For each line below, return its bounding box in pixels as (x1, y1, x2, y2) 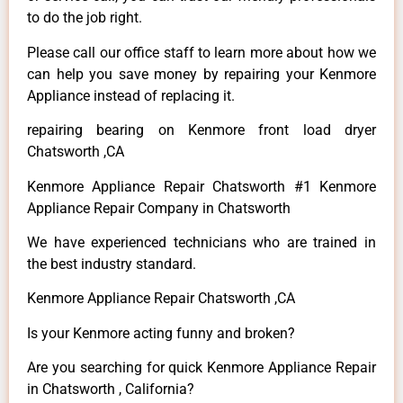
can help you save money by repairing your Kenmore (27, 65, 376, 83)
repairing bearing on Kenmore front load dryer (27, 121, 376, 139)
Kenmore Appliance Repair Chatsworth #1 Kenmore (27, 177, 376, 195)
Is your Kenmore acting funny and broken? (27, 324, 295, 342)
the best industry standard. (27, 255, 196, 273)
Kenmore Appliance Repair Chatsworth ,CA (27, 290, 295, 308)
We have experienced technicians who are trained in (27, 234, 376, 252)
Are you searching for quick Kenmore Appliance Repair (27, 359, 376, 377)
